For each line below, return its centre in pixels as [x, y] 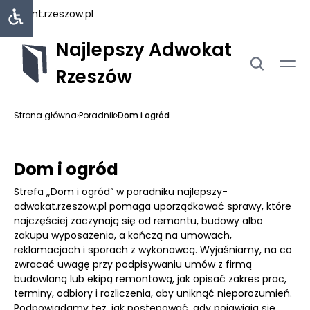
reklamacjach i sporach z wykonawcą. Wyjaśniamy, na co [153, 250]
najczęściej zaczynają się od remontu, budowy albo [138, 221]
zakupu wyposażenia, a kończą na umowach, [123, 235]
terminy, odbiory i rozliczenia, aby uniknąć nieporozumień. [153, 293]
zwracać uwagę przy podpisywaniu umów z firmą [133, 264]
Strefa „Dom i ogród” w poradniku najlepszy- [121, 192]
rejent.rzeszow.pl [54, 14]
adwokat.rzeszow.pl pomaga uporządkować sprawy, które [153, 206]
